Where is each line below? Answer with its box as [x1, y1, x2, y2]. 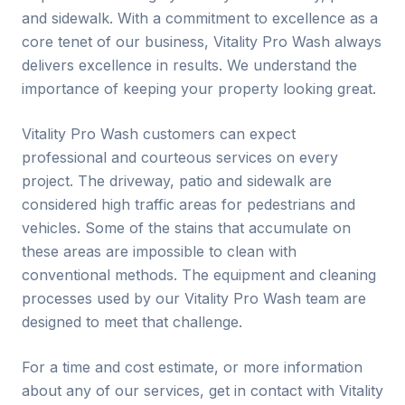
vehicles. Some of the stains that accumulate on [22, 219, 351, 237]
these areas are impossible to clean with [22, 242, 297, 260]
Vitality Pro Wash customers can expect [22, 125, 296, 143]
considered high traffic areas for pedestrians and [22, 195, 355, 213]
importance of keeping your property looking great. [22, 80, 376, 98]
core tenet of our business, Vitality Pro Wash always [22, 33, 381, 51]
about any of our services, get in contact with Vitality [22, 381, 383, 400]
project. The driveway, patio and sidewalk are [22, 172, 332, 190]
